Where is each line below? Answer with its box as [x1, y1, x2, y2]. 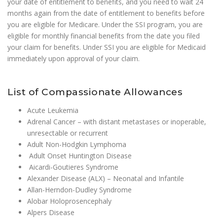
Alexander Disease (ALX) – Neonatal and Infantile [27, 174, 184, 184]
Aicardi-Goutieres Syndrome [27, 162, 118, 172]
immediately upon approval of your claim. [7, 54, 140, 64]
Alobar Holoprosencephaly [27, 196, 111, 206]
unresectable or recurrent [27, 128, 108, 138]
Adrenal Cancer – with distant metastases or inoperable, [27, 117, 206, 127]
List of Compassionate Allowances [7, 86, 183, 98]
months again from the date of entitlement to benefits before [7, 8, 205, 18]
